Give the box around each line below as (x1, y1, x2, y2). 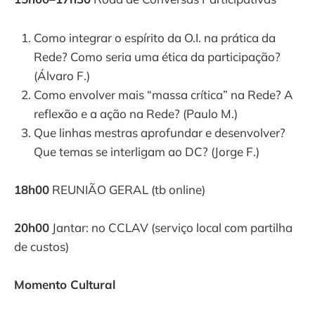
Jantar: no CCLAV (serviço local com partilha (49, 220, 292, 235)
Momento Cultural (14, 277, 115, 292)
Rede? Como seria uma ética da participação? (34, 49, 281, 64)
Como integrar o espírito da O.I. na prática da (34, 30, 276, 45)
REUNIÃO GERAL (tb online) (49, 181, 205, 197)
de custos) (14, 239, 69, 254)
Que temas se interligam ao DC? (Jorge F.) (34, 143, 259, 159)
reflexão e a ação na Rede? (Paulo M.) (34, 105, 238, 121)
